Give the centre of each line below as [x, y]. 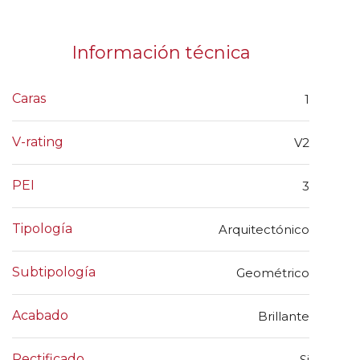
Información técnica [161, 53]
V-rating [38, 142]
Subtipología [54, 272]
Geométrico [273, 273]
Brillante [284, 317]
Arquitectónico [264, 230]
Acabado [40, 316]
